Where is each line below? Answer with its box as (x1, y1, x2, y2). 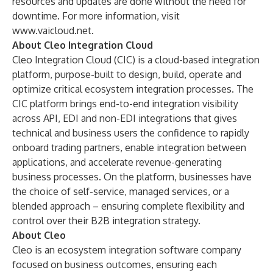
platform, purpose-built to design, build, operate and (12, 68, 241, 80)
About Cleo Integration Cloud (12, 39, 153, 51)
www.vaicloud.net (12, 24, 91, 37)
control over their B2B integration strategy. (12, 214, 200, 227)
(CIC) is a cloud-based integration (112, 54, 260, 66)
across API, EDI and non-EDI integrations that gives (12, 112, 237, 124)
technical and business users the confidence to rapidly (12, 127, 249, 139)
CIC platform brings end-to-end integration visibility (12, 97, 238, 110)
